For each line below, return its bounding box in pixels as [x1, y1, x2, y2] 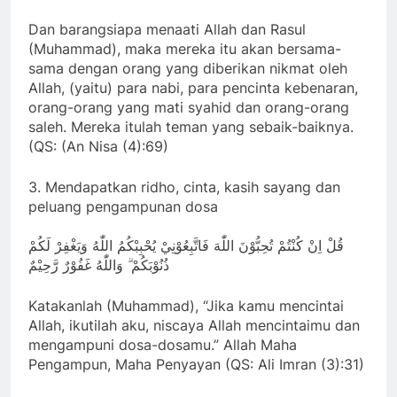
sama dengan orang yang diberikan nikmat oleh [28, 59, 347, 78]
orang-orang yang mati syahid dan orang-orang [28, 98, 349, 117]
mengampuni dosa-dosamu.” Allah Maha [28, 336, 297, 354]
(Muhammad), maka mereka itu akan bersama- [28, 40, 341, 58]
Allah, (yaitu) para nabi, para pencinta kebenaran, [28, 79, 358, 97]
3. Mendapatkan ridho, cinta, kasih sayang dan [28, 178, 340, 197]
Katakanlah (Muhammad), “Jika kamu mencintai [28, 297, 344, 315]
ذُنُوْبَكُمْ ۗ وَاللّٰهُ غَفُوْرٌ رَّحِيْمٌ [28, 256, 169, 275]
